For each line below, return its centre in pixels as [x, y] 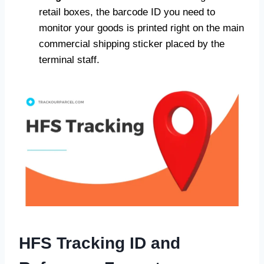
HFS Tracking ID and [100, 243]
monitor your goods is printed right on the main [141, 28]
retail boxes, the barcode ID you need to [127, 12]
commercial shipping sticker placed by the [132, 44]
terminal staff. [69, 60]
